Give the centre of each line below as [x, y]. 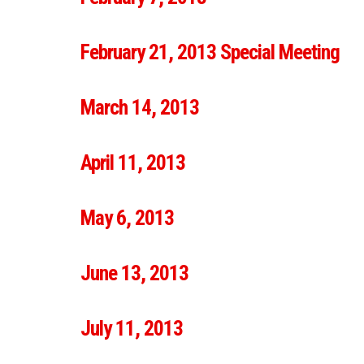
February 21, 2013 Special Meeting [210, 52]
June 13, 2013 [134, 273]
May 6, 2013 [127, 218]
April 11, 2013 [133, 162]
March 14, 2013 [140, 107]
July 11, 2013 [132, 328]
